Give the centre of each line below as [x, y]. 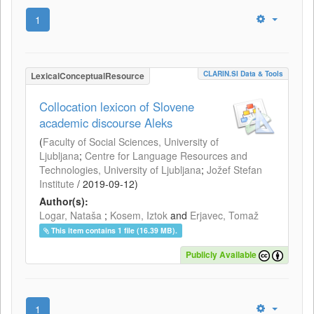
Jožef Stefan [234, 169]
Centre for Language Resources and [166, 155]
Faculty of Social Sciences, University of [131, 141]
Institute [57, 183]
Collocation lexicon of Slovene [117, 106]
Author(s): [64, 201]
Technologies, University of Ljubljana [120, 169]
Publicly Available [221, 255]
